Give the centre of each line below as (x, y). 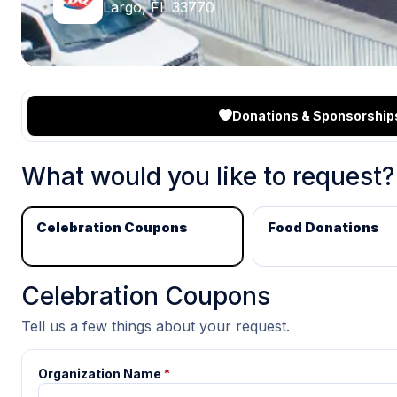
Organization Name (100, 374)
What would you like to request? (208, 176)
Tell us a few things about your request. (156, 326)
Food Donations (324, 227)
